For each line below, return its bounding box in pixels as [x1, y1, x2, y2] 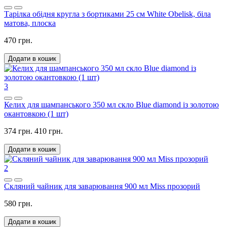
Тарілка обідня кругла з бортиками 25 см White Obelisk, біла [4, 9, 211, 18]
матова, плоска [4, 18, 56, 27]
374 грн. [4, 126, 32, 135]
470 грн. [4, 35, 32, 45]
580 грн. [4, 199, 32, 208]
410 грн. [34, 126, 63, 135]
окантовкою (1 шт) [4, 109, 68, 118]
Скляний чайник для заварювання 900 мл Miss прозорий [4, 181, 200, 191]
